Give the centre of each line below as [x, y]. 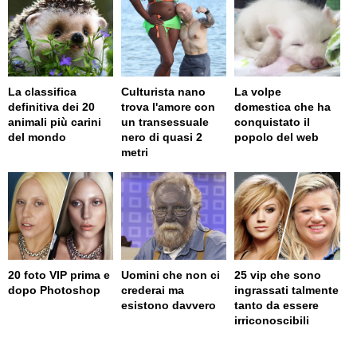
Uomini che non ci [171, 275]
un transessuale [165, 122]
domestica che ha [283, 106]
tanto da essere [277, 305]
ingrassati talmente [287, 290]
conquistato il [273, 122]
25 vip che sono [278, 275]
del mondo [37, 137]
